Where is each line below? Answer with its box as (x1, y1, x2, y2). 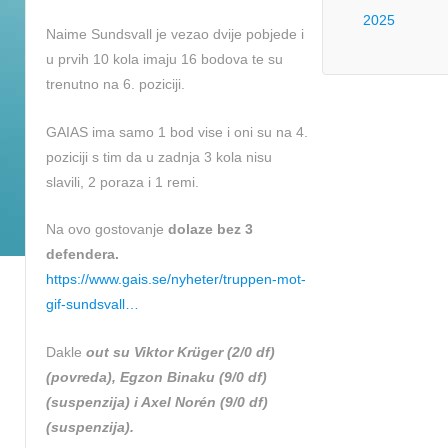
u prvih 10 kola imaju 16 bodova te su (46, 51, 283, 68)
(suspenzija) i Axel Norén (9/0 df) (46, 393, 268, 410)
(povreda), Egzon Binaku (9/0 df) (46, 368, 267, 385)
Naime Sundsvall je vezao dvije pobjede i (46, 26, 304, 43)
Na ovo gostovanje (46, 221, 168, 238)
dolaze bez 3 (168, 221, 253, 238)
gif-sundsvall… (46, 296, 139, 313)
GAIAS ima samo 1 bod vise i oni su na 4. (46, 123, 308, 140)
